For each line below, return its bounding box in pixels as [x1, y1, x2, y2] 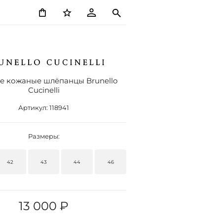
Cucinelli [28, 85, 60, 95]
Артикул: [18, 104, 49, 111]
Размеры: [28, 132, 60, 140]
